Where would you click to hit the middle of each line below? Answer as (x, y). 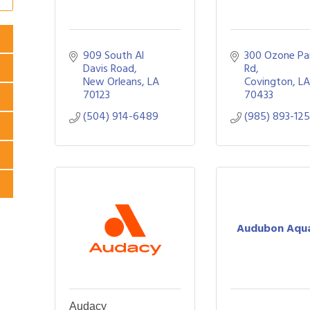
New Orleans (112, 82)
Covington (269, 82)
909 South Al (113, 55)
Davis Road (109, 69)
